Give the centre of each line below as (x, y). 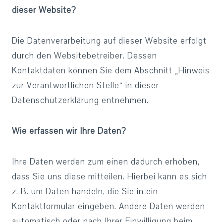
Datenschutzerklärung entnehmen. (80, 100)
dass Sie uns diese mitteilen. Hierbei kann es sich (110, 177)
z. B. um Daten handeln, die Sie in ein (85, 192)
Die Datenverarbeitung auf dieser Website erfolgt (109, 41)
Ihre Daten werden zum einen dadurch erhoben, (106, 162)
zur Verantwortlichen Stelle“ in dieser (85, 85)
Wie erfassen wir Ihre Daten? (69, 131)
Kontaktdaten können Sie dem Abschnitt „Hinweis (111, 71)
